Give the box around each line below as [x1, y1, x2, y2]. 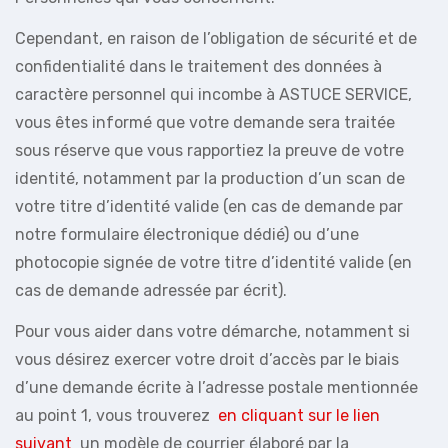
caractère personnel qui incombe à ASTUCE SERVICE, [15, 84, 412, 104]
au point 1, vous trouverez [15, 405, 218, 425]
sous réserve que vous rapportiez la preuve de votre [15, 140, 404, 160]
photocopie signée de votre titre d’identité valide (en [15, 252, 412, 272]
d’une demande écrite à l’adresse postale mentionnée [15, 377, 418, 397]
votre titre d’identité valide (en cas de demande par [15, 196, 403, 216]
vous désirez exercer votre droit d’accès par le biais [15, 349, 399, 369]
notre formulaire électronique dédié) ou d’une [15, 224, 359, 244]
